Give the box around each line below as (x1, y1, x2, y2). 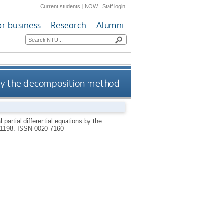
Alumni (96, 20, 124, 31)
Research (50, 20, 87, 31)
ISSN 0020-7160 (17, 124, 64, 132)
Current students (40, 3, 81, 9)
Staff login (102, 3, 126, 9)
